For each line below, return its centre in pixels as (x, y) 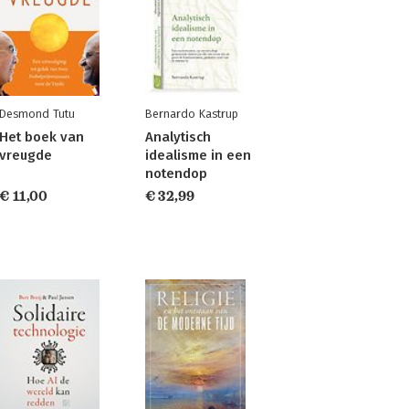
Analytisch (178, 137)
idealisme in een (198, 155)
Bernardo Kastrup (191, 114)
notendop (176, 173)
